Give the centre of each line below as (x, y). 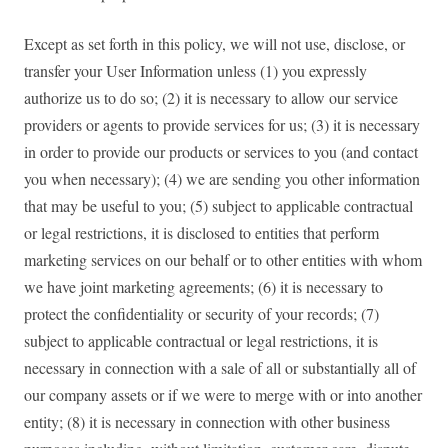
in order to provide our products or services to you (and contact (221, 152)
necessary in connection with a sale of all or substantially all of (220, 368)
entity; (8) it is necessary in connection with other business (207, 422)
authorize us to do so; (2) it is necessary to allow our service (211, 98)
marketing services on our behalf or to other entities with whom (223, 260)
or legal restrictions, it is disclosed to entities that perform (201, 233)
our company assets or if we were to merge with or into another (223, 395)
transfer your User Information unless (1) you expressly (195, 71)
